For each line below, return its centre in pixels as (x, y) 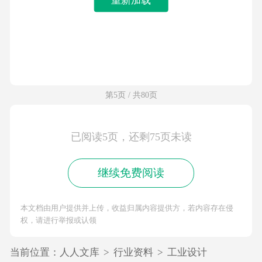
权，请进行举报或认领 (58, 220)
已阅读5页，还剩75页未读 (131, 137)
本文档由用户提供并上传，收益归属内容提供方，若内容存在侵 (127, 208)
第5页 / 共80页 (131, 95)
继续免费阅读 (131, 173)
